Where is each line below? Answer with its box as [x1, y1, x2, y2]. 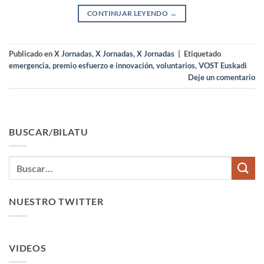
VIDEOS [9, 242, 47, 253]
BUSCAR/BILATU [9, 126, 88, 137]
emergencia [9, 60, 49, 70]
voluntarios [156, 60, 195, 70]
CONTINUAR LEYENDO [87, 8, 170, 18]
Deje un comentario [188, 72, 255, 82]
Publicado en [9, 48, 54, 58]
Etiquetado [184, 48, 221, 58]
